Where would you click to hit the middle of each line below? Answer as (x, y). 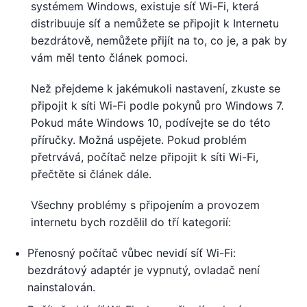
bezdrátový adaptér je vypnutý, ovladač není (144, 270)
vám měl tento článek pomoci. (109, 57)
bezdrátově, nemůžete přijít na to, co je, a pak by (159, 40)
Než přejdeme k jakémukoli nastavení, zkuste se (156, 88)
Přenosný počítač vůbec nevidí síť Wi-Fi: (132, 253)
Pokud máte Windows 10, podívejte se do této (151, 122)
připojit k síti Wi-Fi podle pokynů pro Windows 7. (157, 105)
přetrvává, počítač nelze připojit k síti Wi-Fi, (145, 157)
